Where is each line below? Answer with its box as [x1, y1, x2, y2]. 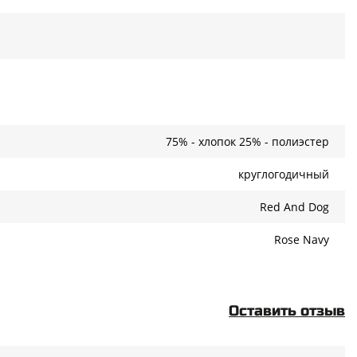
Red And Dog [260, 199, 329, 214]
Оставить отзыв [229, 302, 345, 320]
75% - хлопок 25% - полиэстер [166, 134, 329, 149]
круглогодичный [238, 167, 329, 182]
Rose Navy [274, 232, 329, 247]
